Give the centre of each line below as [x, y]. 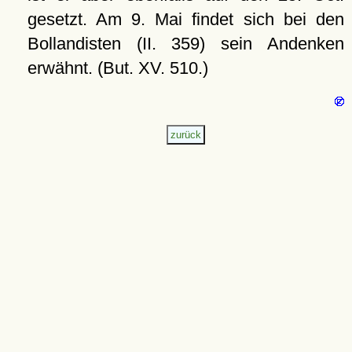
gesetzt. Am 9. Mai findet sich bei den [185, 19]
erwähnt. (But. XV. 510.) [117, 68]
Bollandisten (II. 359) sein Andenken [185, 44]
